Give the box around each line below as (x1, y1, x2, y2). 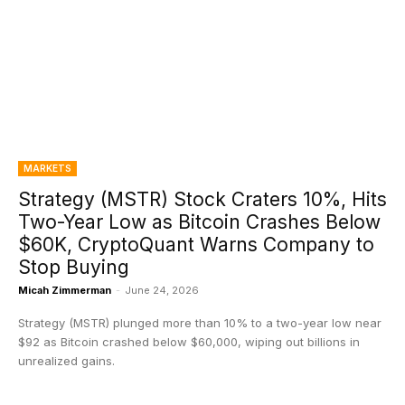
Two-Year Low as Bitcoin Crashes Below (18, 211, 381, 233)
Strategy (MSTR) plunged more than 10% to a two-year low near (18, 316, 381, 330)
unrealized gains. (18, 353, 115, 368)
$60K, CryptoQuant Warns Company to (18, 233, 374, 256)
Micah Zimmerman (18, 284, 111, 297)
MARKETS (24, 163, 71, 174)
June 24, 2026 (125, 284, 199, 297)
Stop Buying (18, 256, 129, 278)
